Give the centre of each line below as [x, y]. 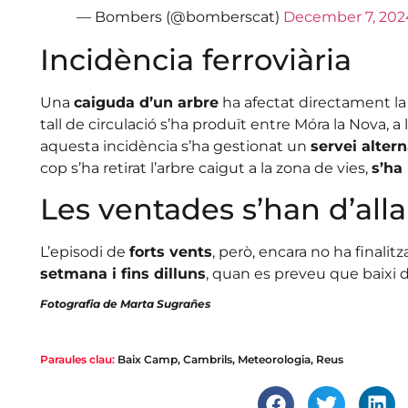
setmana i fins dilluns [122, 273]
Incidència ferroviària [195, 59]
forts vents [170, 251]
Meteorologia [274, 359]
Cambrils [207, 359]
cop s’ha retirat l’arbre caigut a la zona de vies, [205, 168]
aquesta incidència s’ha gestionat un [175, 146]
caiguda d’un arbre [146, 102]
